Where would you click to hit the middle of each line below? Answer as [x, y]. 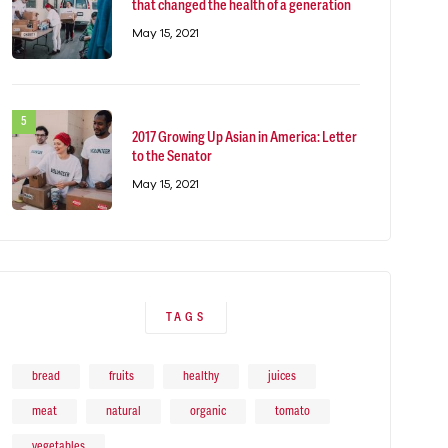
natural [123, 411]
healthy [201, 376]
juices [282, 376]
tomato [292, 411]
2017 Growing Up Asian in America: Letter [244, 138]
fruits [121, 376]
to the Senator [172, 157]
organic [208, 411]
